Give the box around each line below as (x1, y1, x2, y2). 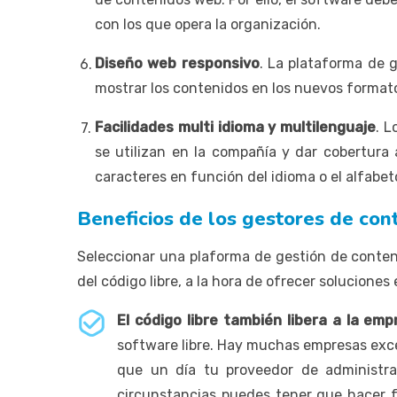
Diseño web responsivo (95, 54, 260, 72)
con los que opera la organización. (95, 15, 321, 33)
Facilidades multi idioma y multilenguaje (95, 118, 377, 136)
